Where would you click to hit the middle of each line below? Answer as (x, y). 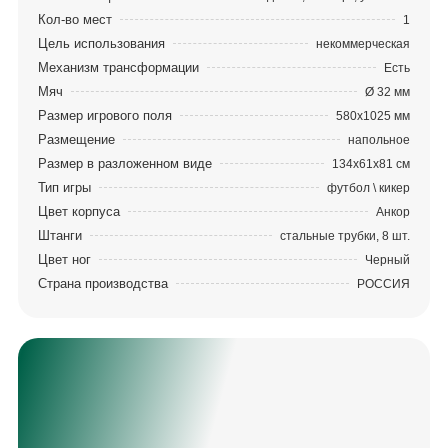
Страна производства (102, 284)
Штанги (59, 236)
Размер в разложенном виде (124, 164)
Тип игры (64, 188)
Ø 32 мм (388, 91)
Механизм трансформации (118, 68)
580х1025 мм (373, 115)
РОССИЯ (384, 283)
